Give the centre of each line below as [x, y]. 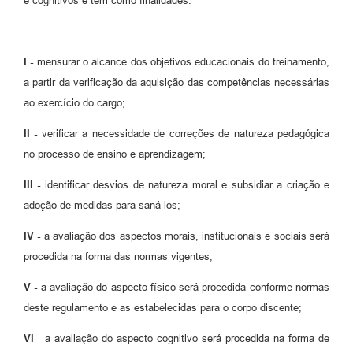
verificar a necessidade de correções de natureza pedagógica [184, 134]
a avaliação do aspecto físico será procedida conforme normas [184, 288]
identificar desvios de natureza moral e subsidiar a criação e [185, 185]
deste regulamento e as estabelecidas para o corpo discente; [163, 308]
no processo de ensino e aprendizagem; [115, 154]
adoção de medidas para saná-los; [102, 206]
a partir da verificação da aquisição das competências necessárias [176, 83]
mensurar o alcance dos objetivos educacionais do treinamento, [182, 62]
